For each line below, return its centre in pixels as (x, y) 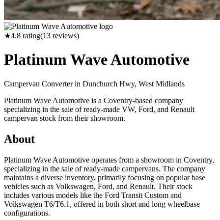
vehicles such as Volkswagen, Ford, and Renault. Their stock (98, 186)
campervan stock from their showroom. (65, 118)
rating (30, 36)
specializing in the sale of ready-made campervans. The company (105, 168)
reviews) (65, 36)
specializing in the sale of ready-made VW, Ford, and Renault (99, 109)
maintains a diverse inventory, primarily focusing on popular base (105, 177)
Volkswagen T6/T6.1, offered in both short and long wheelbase (102, 204)
